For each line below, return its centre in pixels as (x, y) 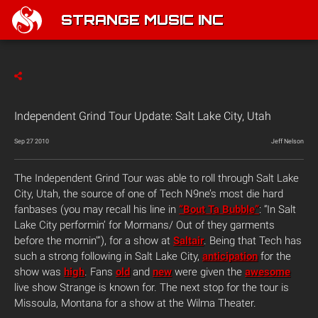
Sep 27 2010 (32, 141)
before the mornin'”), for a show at (94, 241)
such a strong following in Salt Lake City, (108, 256)
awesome (268, 272)
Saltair (188, 241)
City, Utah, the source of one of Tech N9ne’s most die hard (149, 194)
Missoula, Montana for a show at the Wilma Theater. (135, 303)
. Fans (100, 272)
